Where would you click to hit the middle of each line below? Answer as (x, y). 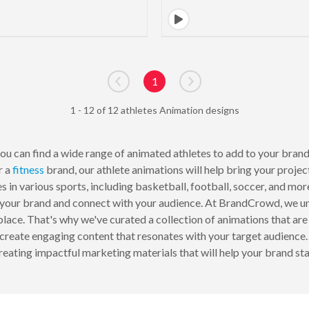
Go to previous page (165, 88)
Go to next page (227, 88)
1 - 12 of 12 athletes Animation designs (154, 110)
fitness (28, 169)
